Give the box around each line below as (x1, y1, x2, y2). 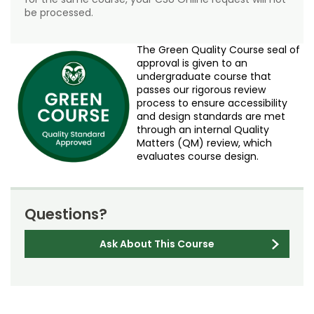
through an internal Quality (137, 123, 269, 137)
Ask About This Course (100, 236, 214, 251)
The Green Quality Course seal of (137, 43, 300, 57)
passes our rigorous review (137, 83, 266, 97)
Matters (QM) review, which (137, 136, 272, 151)
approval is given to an (137, 56, 247, 71)
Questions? (25, 204, 107, 225)
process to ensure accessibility (137, 96, 287, 111)
